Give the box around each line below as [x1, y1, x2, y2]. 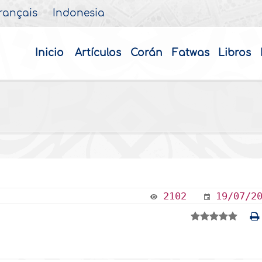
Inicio [35, 47, 64, 58]
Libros [218, 47, 251, 58]
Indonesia [53, 8, 105, 19]
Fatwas [171, 47, 209, 58]
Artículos [74, 47, 121, 58]
